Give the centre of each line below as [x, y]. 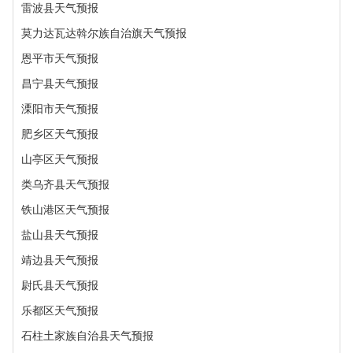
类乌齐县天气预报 [65, 184]
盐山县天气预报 [60, 235]
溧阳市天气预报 [60, 109]
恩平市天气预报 [60, 58]
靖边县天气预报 [60, 260]
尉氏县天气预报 [60, 285]
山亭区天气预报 [60, 159]
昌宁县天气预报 [60, 84]
